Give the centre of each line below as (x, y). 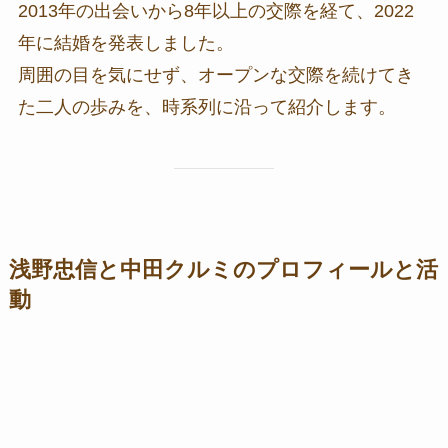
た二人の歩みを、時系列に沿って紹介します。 (206, 107)
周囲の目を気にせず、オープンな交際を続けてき (215, 75)
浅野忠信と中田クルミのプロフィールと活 (223, 270)
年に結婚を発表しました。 (125, 43)
